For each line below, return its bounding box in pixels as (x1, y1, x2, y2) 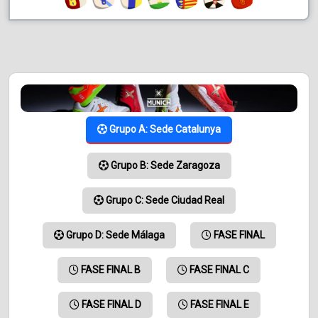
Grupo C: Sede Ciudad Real (104, 194, 224, 207)
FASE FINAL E (187, 299, 249, 311)
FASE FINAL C (187, 264, 249, 276)
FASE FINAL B (79, 264, 141, 276)
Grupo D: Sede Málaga (63, 229, 165, 241)
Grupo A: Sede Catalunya (107, 124, 221, 136)
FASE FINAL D (79, 299, 141, 311)
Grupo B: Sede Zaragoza (108, 160, 220, 172)
